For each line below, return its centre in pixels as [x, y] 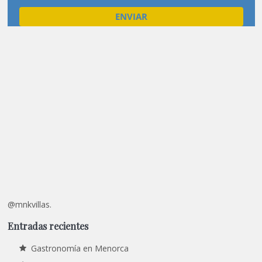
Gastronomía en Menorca [80, 248]
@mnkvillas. [29, 205]
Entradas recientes [48, 226]
